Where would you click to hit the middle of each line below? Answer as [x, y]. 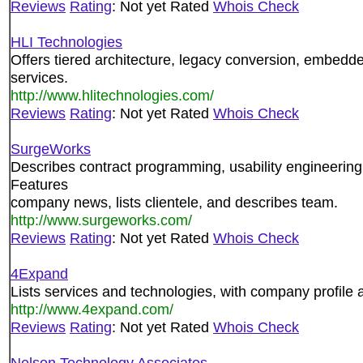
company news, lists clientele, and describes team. [174, 202]
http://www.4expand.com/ [92, 309]
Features [39, 184]
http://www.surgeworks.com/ [101, 220]
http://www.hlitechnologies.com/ [112, 95]
